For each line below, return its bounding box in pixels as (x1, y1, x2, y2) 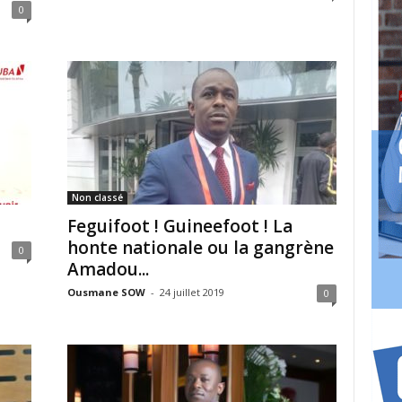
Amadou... (66, 258, 149, 281)
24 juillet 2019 (159, 285, 224, 299)
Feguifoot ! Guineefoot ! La (66, 214, 293, 238)
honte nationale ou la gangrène (66, 236, 334, 259)
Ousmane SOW (66, 285, 145, 299)
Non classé (71, 191, 123, 204)
